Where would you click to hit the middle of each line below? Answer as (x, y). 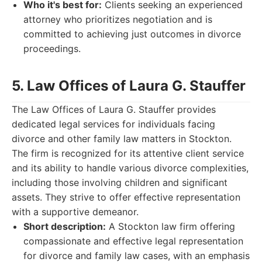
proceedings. (52, 49)
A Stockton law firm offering (170, 226)
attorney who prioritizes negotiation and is (118, 19)
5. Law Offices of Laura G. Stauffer (129, 86)
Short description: (65, 226)
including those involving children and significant (120, 182)
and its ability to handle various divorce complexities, (130, 168)
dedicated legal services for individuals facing (113, 124)
